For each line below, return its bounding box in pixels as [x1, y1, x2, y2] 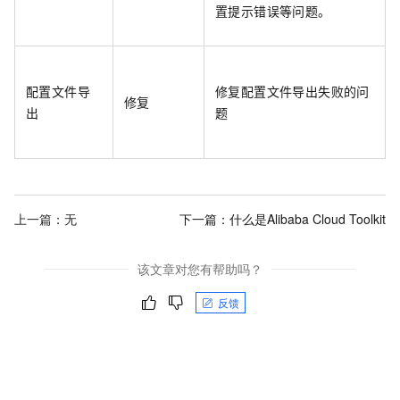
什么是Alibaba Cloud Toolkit [229, 209, 386, 228]
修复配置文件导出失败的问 [215, 82, 370, 100]
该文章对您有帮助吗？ [137, 260, 262, 278]
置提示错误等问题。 [215, 2, 331, 20]
